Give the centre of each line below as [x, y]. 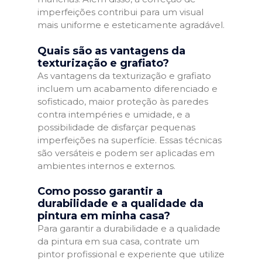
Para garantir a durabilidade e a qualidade [129, 228]
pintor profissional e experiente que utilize [131, 254]
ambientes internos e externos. [106, 166]
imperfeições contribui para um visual [120, 12]
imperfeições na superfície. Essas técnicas [130, 140]
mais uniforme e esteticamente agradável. [131, 25]
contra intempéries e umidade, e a [114, 114]
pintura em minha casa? [104, 216]
